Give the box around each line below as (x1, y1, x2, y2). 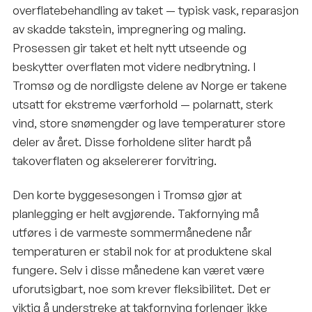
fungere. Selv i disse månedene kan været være (13, 263, 265, 277)
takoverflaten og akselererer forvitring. (13, 153, 217, 168)
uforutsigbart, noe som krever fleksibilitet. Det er (13, 281, 271, 296)
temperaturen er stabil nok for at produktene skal (13, 244, 272, 258)
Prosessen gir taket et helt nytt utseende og (13, 40, 247, 55)
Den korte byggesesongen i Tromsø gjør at (13, 187, 242, 202)
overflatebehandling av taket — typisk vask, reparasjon (13, 3, 299, 17)
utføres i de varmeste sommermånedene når (13, 225, 252, 240)
